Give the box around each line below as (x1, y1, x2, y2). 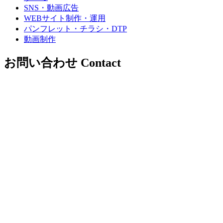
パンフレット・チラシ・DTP (24, 24, 127, 33)
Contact (81, 56, 121, 70)
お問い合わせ (4, 56, 78, 70)
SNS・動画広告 (24, 3, 79, 12)
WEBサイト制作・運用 (24, 14, 106, 23)
